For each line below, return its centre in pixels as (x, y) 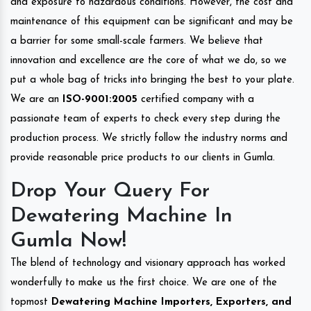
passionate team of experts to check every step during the (145, 119)
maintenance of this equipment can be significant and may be (152, 22)
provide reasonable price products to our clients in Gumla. (143, 158)
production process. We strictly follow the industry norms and (149, 138)
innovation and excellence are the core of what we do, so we (149, 60)
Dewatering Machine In (121, 216)
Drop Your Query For (110, 191)
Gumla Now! (68, 241)
